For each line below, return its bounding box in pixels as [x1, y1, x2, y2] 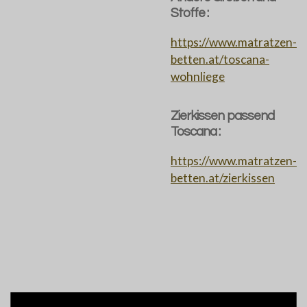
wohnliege [171, 69, 225, 84]
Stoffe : [171, 6, 209, 21]
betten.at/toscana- [171, 51, 269, 66]
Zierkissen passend [171, 109, 274, 123]
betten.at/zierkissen [171, 170, 275, 185]
